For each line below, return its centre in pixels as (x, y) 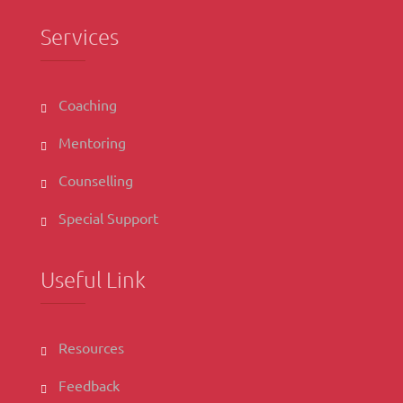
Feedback (89, 385)
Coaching (88, 104)
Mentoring (92, 142)
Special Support (108, 218)
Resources (91, 347)
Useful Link (93, 279)
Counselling (96, 180)
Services (80, 36)
